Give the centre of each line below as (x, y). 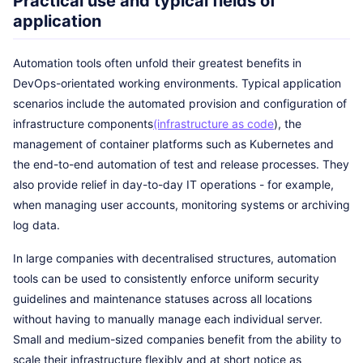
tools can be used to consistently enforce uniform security (166, 278)
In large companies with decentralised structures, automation (175, 258)
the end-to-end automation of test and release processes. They (181, 164)
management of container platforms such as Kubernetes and (173, 144)
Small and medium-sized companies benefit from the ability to (177, 339)
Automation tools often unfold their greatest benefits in (157, 63)
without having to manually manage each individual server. (168, 319)
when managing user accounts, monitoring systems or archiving (181, 205)
